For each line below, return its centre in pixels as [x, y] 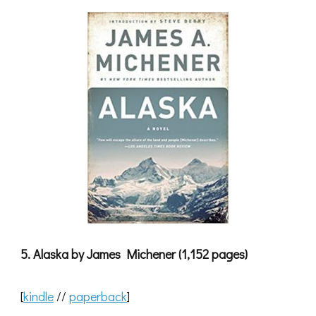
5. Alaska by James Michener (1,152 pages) [134, 254]
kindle [38, 297]
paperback [98, 297]
